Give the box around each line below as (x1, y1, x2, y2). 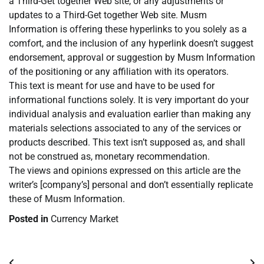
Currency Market (51, 213, 118, 225)
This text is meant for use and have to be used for (9, 80, 214, 92)
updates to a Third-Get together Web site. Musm (9, 9, 207, 21)
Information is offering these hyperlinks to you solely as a (9, 24, 247, 35)
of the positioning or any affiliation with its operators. (9, 66, 229, 78)
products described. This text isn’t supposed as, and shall (9, 137, 245, 148)
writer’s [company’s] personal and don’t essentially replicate (9, 179, 253, 191)
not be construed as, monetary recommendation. (9, 151, 210, 163)
